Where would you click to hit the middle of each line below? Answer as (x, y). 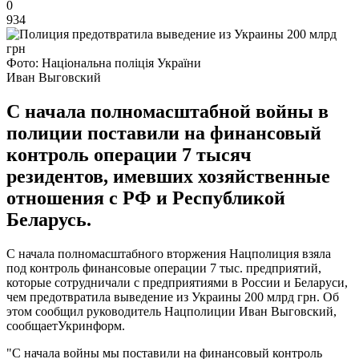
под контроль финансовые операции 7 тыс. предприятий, (164, 268)
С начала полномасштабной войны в (167, 111)
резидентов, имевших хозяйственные (168, 176)
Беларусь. (49, 219)
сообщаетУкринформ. (66, 325)
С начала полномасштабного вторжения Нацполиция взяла (169, 253)
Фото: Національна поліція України (104, 63)
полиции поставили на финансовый (164, 133)
